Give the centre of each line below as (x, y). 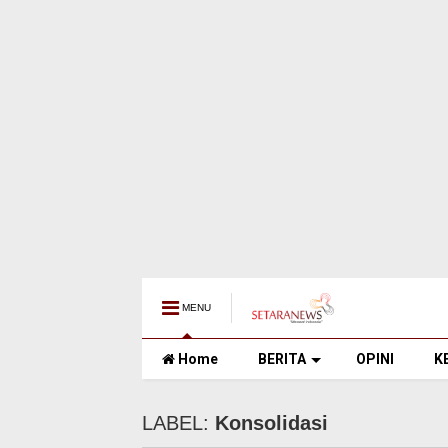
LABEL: (178, 423)
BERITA (282, 359)
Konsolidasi (271, 423)
